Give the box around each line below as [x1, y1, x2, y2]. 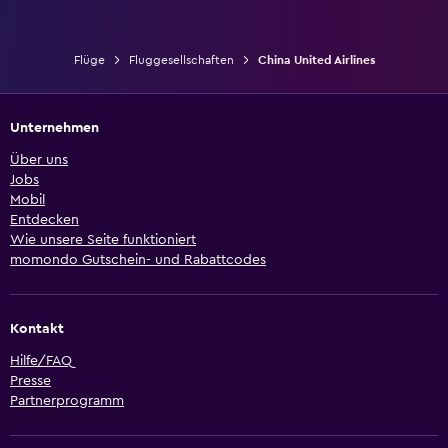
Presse [10, 374, 51, 389]
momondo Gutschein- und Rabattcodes [10, 253, 266, 268]
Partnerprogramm [10, 394, 124, 409]
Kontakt [10, 322, 64, 337]
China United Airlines [257, 54, 375, 67]
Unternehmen [10, 121, 99, 136]
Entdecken [10, 213, 79, 228]
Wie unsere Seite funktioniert [10, 233, 196, 248]
